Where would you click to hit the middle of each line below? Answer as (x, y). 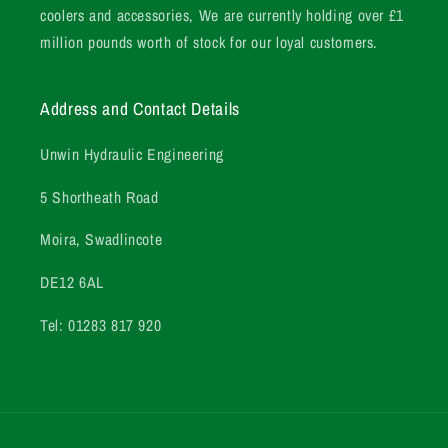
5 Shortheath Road (99, 197)
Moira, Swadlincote (101, 240)
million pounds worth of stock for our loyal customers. (209, 42)
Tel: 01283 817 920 (101, 325)
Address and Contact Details (140, 108)
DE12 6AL (72, 283)
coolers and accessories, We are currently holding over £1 (222, 15)
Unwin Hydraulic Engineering (132, 154)
